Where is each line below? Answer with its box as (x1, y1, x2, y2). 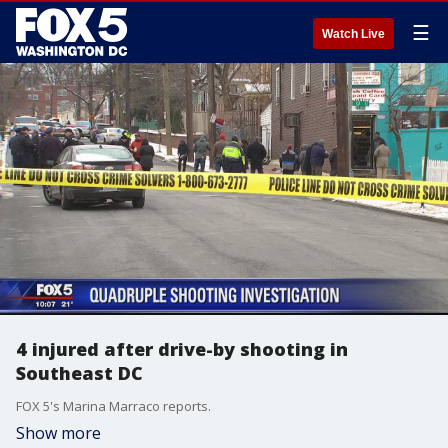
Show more (16, 422, 101, 444)
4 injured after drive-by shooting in (16, 337, 348, 361)
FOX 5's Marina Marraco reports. (16, 397, 211, 415)
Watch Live (322, 27, 385, 41)
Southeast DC (16, 361, 143, 385)
